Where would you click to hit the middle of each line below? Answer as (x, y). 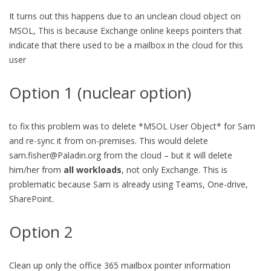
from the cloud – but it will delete (167, 155)
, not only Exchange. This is (175, 170)
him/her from (36, 170)
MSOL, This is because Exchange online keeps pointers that (126, 31)
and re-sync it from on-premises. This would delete (109, 141)
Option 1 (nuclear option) (100, 93)
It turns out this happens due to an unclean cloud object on (125, 16)
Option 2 (41, 232)
